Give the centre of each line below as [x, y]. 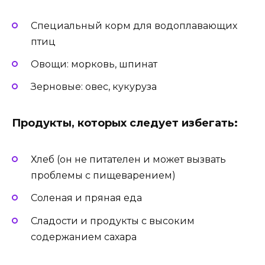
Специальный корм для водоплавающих [134, 25]
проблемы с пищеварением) [103, 176]
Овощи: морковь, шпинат [94, 64]
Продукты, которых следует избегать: [125, 123]
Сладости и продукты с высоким [113, 221]
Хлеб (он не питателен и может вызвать [128, 160]
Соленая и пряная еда [86, 198]
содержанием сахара [84, 237]
